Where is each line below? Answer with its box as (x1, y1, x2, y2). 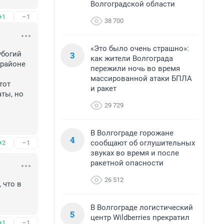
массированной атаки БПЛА (90, 74, 192, 83)
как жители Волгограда (90, 54, 173, 63)
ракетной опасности (90, 158, 163, 167)
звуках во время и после (90, 148, 179, 157)
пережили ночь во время (90, 64, 180, 73)
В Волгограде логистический (90, 203, 193, 212)
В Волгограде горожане (90, 128, 173, 137)
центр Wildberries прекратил (90, 213, 189, 222)
